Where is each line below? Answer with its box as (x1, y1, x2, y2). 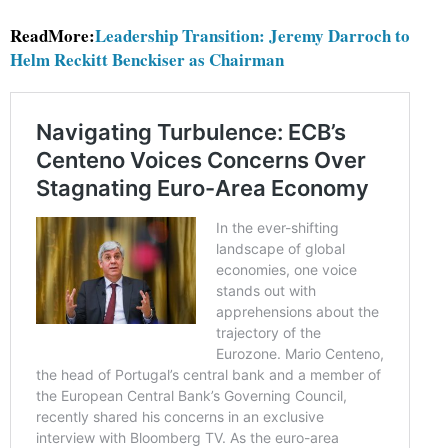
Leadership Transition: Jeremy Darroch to (95, 23, 410, 49)
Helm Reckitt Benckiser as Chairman (10, 47, 284, 73)
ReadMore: (10, 23, 95, 49)
